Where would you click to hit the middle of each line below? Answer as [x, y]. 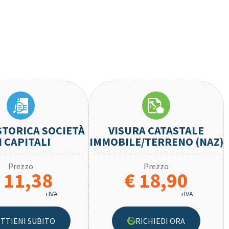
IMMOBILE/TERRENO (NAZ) [156, 141]
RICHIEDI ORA [161, 221]
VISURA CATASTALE [156, 130]
